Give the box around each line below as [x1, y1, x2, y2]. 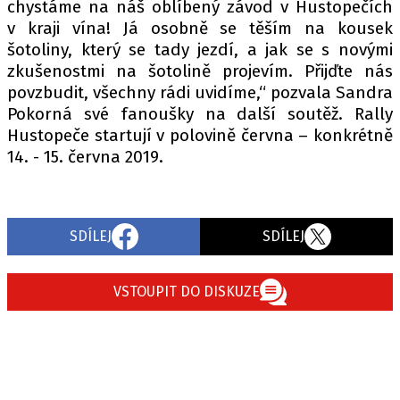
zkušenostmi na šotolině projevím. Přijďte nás [7, 61, 393, 81]
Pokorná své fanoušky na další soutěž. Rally [7, 104, 393, 124]
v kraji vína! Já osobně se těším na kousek [7, 18, 393, 38]
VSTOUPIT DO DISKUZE [113, 283, 260, 300]
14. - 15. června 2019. [7, 146, 163, 167]
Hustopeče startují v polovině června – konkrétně [7, 125, 393, 146]
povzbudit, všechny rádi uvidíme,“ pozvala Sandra [7, 82, 393, 103]
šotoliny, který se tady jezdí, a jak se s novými [7, 39, 393, 60]
